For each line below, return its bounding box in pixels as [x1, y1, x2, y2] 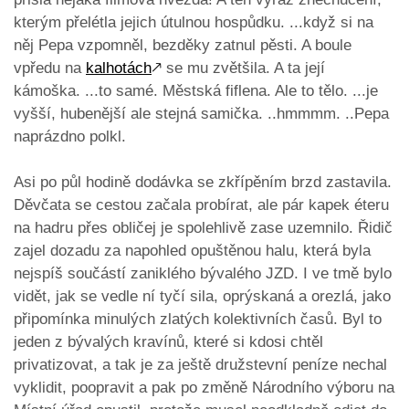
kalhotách [86, 59, 152, 78]
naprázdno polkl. [14, 128, 126, 146]
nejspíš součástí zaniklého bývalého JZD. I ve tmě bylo [14, 265, 392, 283]
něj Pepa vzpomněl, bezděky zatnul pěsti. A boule [14, 37, 351, 55]
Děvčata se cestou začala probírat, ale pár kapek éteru [14, 196, 389, 215]
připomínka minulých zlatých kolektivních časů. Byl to [14, 310, 382, 329]
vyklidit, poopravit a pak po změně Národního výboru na [14, 379, 394, 397]
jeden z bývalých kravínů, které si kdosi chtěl [14, 333, 323, 351]
